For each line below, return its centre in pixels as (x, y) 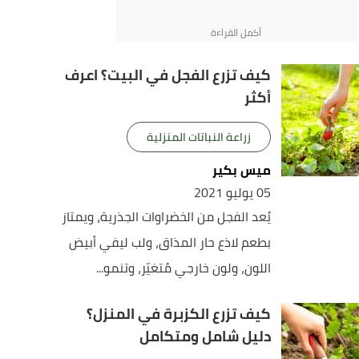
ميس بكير (242, 170)
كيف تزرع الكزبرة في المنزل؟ (179, 314)
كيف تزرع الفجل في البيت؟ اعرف (168, 75)
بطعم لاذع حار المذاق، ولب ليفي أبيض (170, 242)
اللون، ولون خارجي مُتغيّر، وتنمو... (184, 268)
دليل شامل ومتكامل (206, 336)
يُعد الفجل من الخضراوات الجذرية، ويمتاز (167, 216)
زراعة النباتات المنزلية (199, 137)
